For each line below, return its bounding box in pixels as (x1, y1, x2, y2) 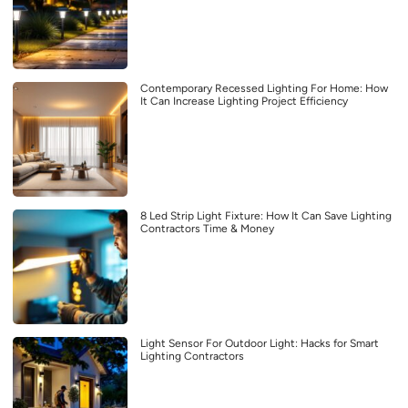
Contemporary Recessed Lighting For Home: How (140, 82, 388, 96)
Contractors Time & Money (140, 222, 274, 236)
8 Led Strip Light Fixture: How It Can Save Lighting (140, 209, 392, 223)
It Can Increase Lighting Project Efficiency (140, 95, 348, 108)
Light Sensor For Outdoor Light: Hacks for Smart (140, 337, 379, 351)
